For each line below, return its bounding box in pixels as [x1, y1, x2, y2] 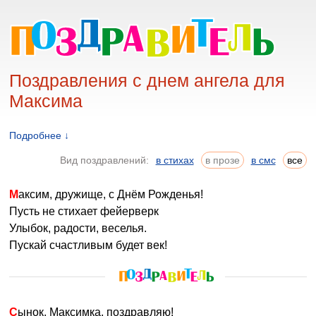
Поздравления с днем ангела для [9, 71, 286, 90]
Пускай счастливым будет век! [9, 239, 168, 251]
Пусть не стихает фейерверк [9, 205, 159, 217]
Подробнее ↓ [9, 130, 70, 141]
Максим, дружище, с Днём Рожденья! [18, 188, 204, 200]
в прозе [205, 154, 240, 166]
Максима [9, 91, 83, 111]
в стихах [155, 154, 194, 166]
